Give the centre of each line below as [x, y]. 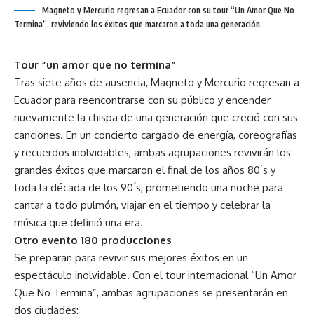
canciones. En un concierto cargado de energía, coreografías [156, 135]
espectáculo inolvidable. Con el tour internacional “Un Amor [155, 275]
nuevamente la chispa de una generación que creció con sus [156, 117]
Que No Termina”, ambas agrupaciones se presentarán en [151, 292]
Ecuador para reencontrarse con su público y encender [142, 100]
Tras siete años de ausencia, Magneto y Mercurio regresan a [157, 82]
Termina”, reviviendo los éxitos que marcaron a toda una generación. [138, 24]
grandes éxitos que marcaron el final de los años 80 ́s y [145, 170]
